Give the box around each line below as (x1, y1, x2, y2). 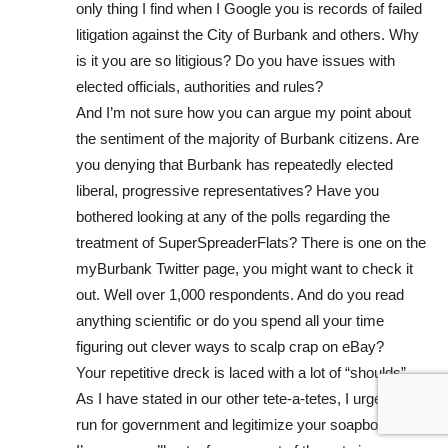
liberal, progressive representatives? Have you (76, 181, 379, 199)
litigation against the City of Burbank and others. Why (76, 25, 419, 43)
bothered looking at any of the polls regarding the (76, 207, 390, 225)
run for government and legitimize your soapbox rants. (76, 415, 427, 433)
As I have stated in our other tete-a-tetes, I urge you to (76, 389, 426, 407)
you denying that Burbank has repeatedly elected (76, 155, 393, 173)
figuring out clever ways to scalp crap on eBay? (76, 337, 384, 355)
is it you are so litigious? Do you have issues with (76, 51, 395, 69)
